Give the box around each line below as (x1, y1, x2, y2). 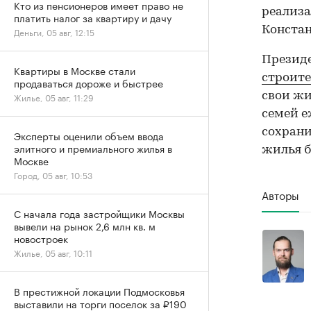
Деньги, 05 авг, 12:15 (14, 25, 94, 38)
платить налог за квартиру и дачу (14, 10, 171, 25)
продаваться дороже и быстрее (14, 75, 163, 90)
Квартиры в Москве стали (14, 62, 135, 78)
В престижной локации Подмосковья (14, 283, 185, 299)
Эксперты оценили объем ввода (14, 128, 164, 143)
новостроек (14, 230, 68, 246)
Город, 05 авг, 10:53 (14, 168, 92, 181)
